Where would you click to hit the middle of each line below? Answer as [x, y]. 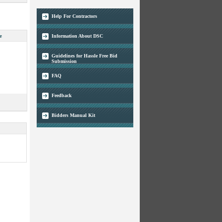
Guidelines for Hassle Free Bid [84, 56]
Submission [64, 61]
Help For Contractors [74, 16]
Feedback [61, 95]
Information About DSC [77, 36]
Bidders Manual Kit [73, 115]
